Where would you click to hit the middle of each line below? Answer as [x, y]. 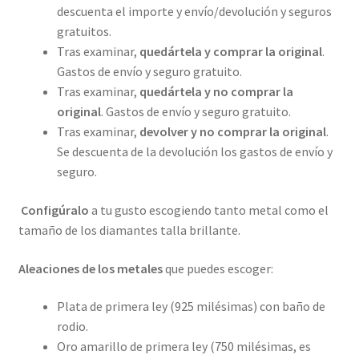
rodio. [72, 327]
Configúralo [53, 210]
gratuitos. [84, 32]
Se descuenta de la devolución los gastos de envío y [194, 152]
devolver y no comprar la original [232, 132]
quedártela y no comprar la [216, 92]
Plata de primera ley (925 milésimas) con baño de [191, 307]
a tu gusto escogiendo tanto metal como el [208, 210]
